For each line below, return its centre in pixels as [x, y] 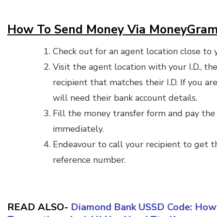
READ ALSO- [39, 207]
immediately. [78, 129]
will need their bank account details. [125, 98]
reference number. [89, 160]
